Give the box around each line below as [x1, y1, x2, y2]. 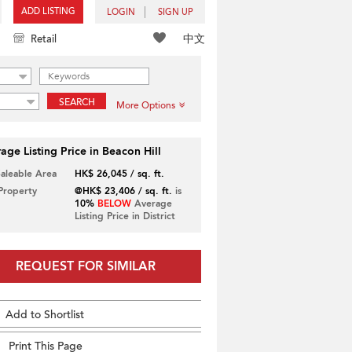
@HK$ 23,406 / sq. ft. [74, 185, 172, 197]
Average [130, 197, 172, 210]
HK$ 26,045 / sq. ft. [74, 167, 164, 180]
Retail [31, 32, 57, 46]
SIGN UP [158, 6, 193, 18]
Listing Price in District [74, 210, 175, 222]
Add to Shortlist [5, 307, 84, 322]
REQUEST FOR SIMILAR [15, 258, 156, 275]
